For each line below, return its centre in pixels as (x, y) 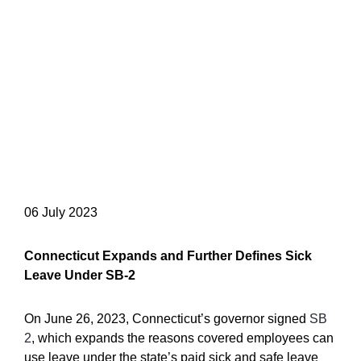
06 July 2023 (61, 212)
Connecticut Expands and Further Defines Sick (168, 256)
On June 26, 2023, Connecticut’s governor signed (167, 319)
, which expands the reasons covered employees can (183, 338)
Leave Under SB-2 (80, 275)
